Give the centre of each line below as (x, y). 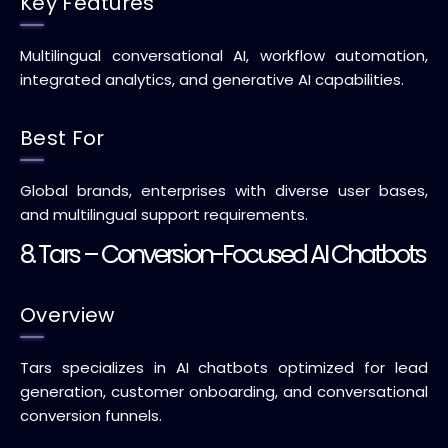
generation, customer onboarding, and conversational (224, 391)
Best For (62, 138)
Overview (67, 315)
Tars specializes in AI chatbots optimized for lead (224, 367)
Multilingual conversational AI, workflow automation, (224, 55)
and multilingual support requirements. (164, 214)
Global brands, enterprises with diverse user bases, (224, 190)
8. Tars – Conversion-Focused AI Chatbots (222, 254)
